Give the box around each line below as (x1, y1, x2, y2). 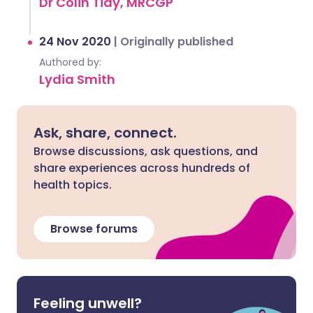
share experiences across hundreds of (34, 160, 250, 177)
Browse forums (50, 221, 138, 238)
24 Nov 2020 (39, 34, 114, 50)
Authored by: (39, 55, 101, 70)
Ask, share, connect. (34, 123, 177, 143)
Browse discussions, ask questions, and (34, 143, 258, 160)
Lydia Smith (39, 71, 115, 89)
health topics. (34, 177, 112, 194)
